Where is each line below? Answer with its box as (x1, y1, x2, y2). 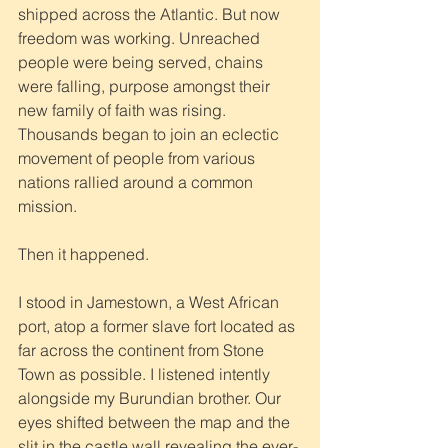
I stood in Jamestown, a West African (18, 291, 283, 312)
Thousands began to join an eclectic (18, 123, 283, 144)
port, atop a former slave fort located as (18, 315, 299, 336)
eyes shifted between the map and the (18, 411, 294, 432)
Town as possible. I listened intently (18, 363, 274, 384)
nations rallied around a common (18, 171, 257, 192)
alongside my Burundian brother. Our (18, 387, 285, 408)
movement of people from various (18, 147, 259, 168)
